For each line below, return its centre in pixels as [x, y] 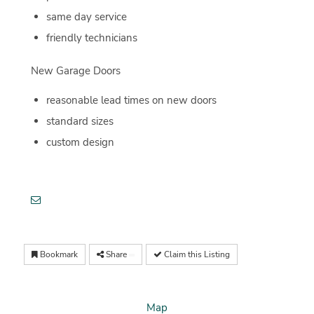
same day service [86, 17]
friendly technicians [91, 38]
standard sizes [80, 122]
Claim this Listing [196, 254]
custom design [80, 143]
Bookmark [57, 254]
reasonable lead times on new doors [131, 101]
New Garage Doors [75, 71]
